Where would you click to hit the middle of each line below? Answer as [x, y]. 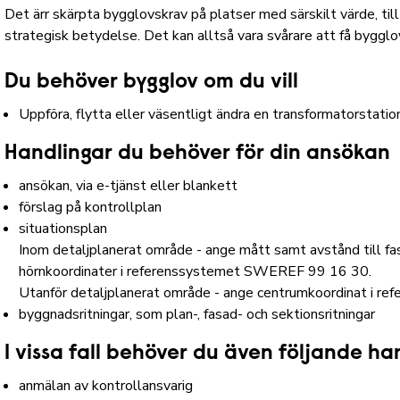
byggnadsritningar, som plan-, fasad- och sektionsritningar [197, 314]
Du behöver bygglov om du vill [152, 82]
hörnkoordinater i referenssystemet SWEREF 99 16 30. [197, 271]
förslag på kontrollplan [91, 207]
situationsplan [63, 229]
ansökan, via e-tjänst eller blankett [129, 186]
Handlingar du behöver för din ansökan [198, 154]
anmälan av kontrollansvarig [106, 386]
